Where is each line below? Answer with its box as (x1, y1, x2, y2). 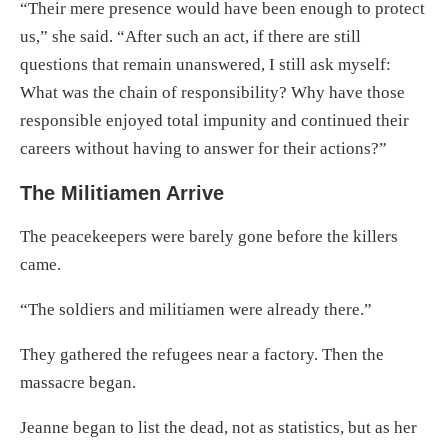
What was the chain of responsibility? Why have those (20, 82, 405, 102)
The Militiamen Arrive (20, 181, 224, 204)
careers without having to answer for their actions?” (20, 138, 387, 158)
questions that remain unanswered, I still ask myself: (20, 54, 391, 74)
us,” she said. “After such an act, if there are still (20, 26, 361, 46)
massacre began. (20, 372, 136, 392)
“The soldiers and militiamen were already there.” (20, 299, 372, 319)
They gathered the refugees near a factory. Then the (20, 344, 384, 364)
